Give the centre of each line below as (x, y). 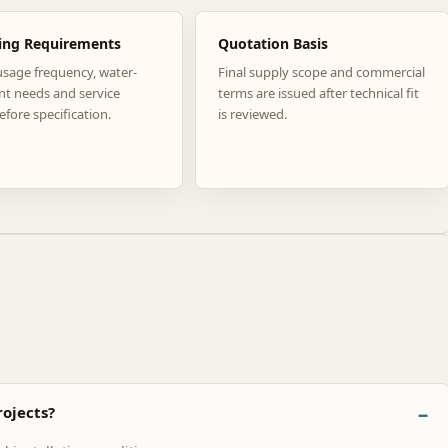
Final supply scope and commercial (321, 71)
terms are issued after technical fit (318, 92)
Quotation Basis (272, 43)
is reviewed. (252, 113)
